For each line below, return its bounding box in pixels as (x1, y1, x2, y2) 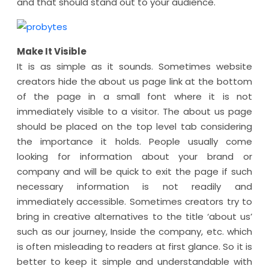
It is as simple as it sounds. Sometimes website (17, 60, 252, 73)
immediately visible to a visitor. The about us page (17, 105, 252, 118)
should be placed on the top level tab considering (17, 120, 252, 133)
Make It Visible (17, 45, 86, 58)
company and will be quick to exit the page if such (17, 165, 252, 178)
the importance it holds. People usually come (17, 135, 252, 148)
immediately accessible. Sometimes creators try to (17, 195, 252, 208)
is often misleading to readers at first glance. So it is (17, 240, 252, 253)
